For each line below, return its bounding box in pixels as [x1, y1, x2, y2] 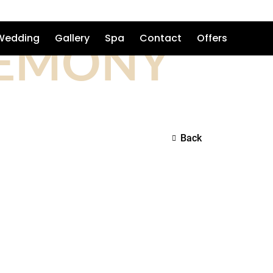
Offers [197, 30, 227, 45]
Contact [140, 30, 182, 45]
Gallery [55, 30, 90, 45]
